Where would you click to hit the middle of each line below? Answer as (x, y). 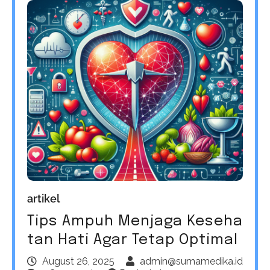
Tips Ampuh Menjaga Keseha (135, 221)
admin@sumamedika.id (191, 261)
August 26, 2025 (78, 261)
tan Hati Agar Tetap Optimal (133, 240)
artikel (43, 198)
